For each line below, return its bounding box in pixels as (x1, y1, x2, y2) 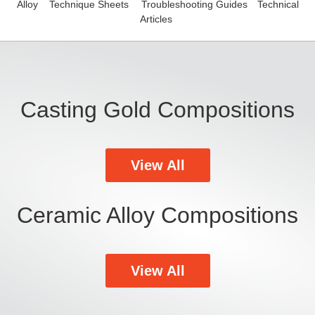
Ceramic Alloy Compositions (17, 202, 298, 228)
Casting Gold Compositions (20, 96, 295, 122)
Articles (139, 13, 172, 25)
